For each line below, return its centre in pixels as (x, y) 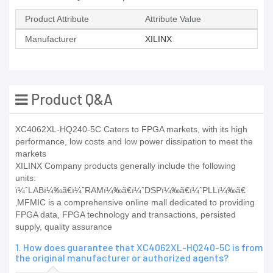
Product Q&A (70, 99)
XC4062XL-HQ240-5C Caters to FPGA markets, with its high (131, 129)
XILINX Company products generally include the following (126, 166)
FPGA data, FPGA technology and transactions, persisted (126, 215)
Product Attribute (57, 19)
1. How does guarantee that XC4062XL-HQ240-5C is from (139, 247)
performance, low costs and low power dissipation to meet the (134, 142)
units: (26, 178)
